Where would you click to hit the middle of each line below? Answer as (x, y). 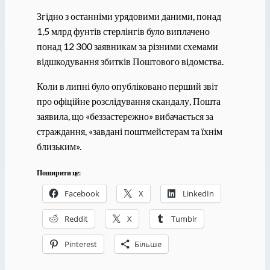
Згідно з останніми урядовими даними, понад (129, 16)
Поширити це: (58, 172)
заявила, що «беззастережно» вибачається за (125, 116)
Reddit (76, 218)
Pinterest (80, 244)
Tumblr (184, 218)
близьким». (59, 146)
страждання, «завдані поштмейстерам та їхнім (129, 131)
